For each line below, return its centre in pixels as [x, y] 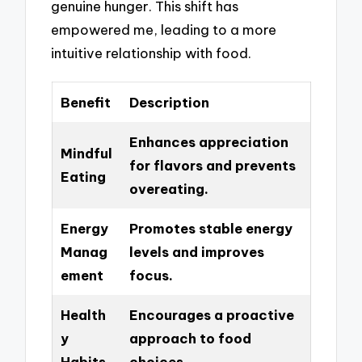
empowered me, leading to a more [164, 30]
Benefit [85, 103]
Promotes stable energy [210, 229]
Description [169, 103]
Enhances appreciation [208, 142]
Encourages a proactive [211, 315]
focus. [151, 276]
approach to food [190, 339]
